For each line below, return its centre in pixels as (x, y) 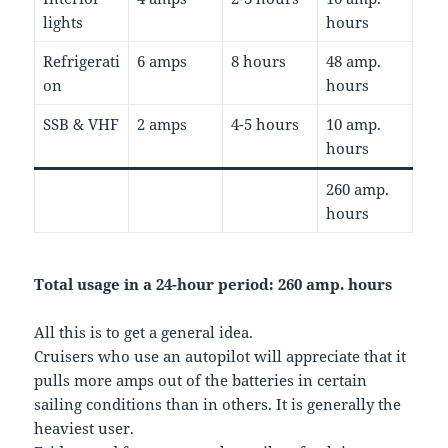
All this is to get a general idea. (144, 331)
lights (62, 21)
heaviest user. (84, 427)
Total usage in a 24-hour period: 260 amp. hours (213, 283)
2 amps (161, 123)
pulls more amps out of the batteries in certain (201, 379)
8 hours (258, 60)
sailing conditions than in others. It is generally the (218, 403)
